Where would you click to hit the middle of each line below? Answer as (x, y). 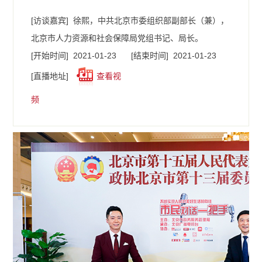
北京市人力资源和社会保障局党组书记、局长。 (117, 38)
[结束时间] (150, 56)
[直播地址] (50, 76)
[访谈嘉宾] (50, 21)
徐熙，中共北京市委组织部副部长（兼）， (151, 21)
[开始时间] (50, 56)
